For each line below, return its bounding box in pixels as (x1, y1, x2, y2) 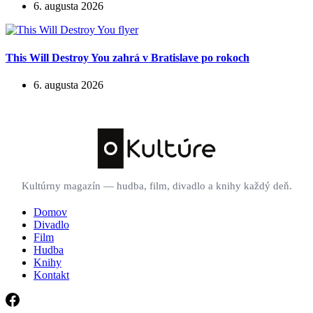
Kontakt (34, 268, 69, 281)
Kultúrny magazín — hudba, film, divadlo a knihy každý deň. (21, 180, 292, 191)
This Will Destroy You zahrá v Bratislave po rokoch (6, 51, 249, 64)
